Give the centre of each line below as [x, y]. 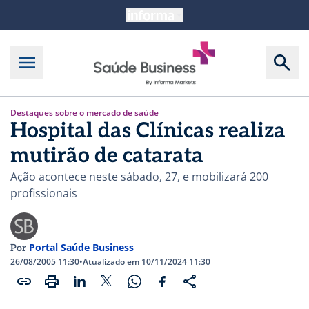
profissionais [44, 193]
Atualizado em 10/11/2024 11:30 [147, 261]
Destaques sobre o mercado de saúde [84, 112]
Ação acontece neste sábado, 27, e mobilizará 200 [139, 176]
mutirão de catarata [107, 156]
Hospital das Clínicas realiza [148, 131]
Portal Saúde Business [81, 247]
